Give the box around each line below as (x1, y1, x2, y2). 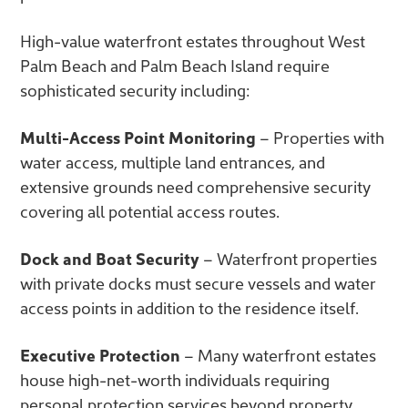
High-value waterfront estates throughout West (20, 28, 365, 52)
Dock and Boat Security (20, 246, 199, 270)
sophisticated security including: (20, 77, 250, 101)
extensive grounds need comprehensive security (20, 174, 371, 198)
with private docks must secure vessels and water (20, 270, 376, 294)
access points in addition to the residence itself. (20, 295, 359, 319)
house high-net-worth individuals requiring (20, 367, 330, 391)
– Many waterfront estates (180, 342, 376, 366)
